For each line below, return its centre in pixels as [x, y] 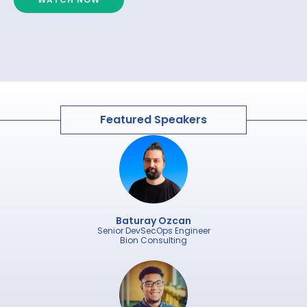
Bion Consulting [153, 240]
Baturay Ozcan [153, 220]
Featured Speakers [153, 119]
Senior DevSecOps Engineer [153, 230]
